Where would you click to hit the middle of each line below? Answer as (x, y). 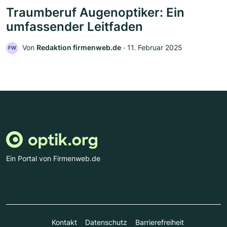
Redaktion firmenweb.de (79, 48)
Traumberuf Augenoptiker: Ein (95, 13)
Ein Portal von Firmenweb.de (53, 159)
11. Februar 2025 (155, 48)
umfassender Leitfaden (74, 27)
